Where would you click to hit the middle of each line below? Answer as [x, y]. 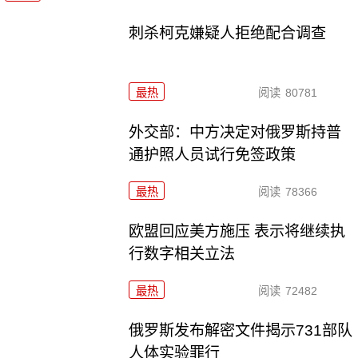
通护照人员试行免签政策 [213, 155]
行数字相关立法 [182, 254]
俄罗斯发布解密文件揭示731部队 [241, 330]
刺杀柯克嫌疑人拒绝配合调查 [228, 34]
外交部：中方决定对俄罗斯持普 [235, 133]
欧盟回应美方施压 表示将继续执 [237, 232]
